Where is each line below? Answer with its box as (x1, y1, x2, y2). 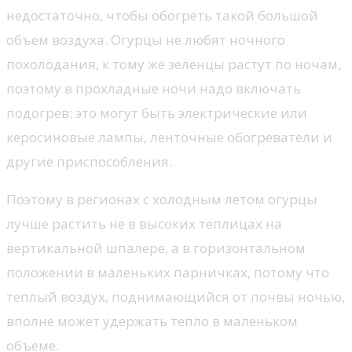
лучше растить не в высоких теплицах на (6, 214, 282, 233)
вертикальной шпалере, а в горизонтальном (6, 239, 306, 258)
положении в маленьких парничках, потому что (6, 263, 329, 282)
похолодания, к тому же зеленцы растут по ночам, (6, 55, 341, 74)
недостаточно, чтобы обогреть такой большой (6, 6, 318, 25)
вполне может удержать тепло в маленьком (6, 312, 298, 331)
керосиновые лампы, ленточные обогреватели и (6, 128, 332, 147)
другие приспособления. (6, 152, 172, 171)
